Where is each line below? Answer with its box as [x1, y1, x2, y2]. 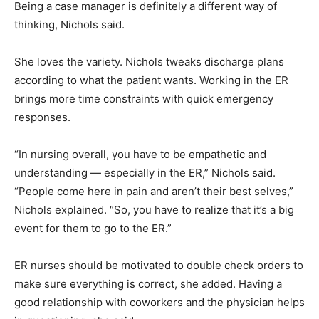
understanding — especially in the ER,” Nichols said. [14, 165, 276, 179]
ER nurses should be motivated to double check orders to [14, 258, 303, 272]
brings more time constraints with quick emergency [14, 91, 273, 105]
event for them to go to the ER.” [14, 221, 172, 235]
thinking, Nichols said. [14, 17, 125, 31]
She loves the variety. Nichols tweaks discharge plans [14, 54, 284, 68]
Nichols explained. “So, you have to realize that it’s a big [14, 202, 294, 216]
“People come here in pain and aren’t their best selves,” [14, 184, 293, 198]
